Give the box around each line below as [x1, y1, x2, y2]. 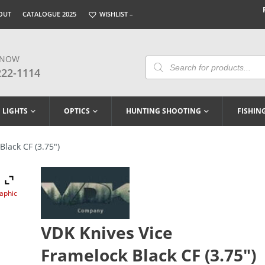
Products [145, 53, 181, 65]
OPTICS [64, 106, 90, 117]
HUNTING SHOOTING [126, 106, 201, 117]
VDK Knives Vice [40, 221, 173, 244]
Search [145, 62, 172, 73]
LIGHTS [2, 106, 28, 117]
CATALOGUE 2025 [22, 9, 76, 18]
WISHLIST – [98, 9, 133, 18]
